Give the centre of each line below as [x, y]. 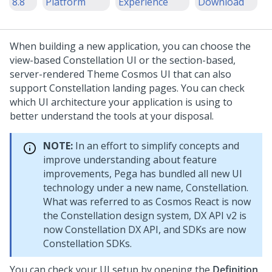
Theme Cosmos [122, 74]
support [29, 88]
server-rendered [48, 74]
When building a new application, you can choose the [130, 46]
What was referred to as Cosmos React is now [147, 202]
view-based [36, 60]
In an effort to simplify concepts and [156, 146]
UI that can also [195, 74]
